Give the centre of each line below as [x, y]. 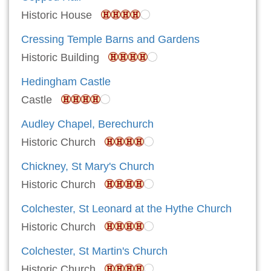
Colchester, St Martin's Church [94, 251]
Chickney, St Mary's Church [88, 167]
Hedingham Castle [66, 82]
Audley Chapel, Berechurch [87, 124]
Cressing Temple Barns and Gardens [110, 40]
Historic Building [65, 58]
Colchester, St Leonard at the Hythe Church [126, 209]
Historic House [61, 15]
